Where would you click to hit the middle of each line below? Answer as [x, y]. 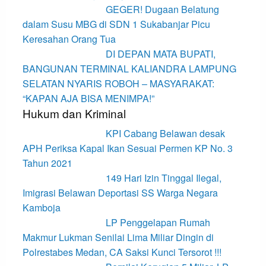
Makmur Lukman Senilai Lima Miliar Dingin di [118, 237]
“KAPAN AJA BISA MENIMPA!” [88, 99]
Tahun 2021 [47, 163]
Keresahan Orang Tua [69, 39]
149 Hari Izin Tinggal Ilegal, [163, 178]
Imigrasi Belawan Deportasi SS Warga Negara [120, 193]
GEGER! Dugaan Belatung [162, 9]
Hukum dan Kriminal [74, 113]
